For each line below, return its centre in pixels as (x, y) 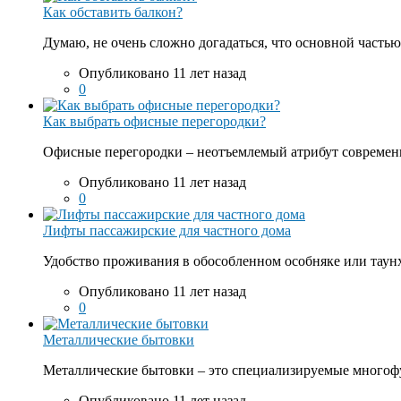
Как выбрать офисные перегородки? (154, 122)
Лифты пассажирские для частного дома (167, 231)
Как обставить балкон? (113, 13)
